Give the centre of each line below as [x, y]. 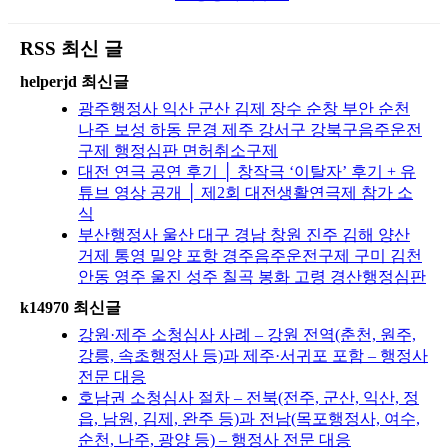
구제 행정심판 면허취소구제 [178, 150]
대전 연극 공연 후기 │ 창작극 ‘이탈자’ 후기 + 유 [247, 171]
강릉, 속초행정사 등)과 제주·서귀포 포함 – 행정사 [253, 355]
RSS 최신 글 [71, 48]
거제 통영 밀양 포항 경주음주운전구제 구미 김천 [250, 255]
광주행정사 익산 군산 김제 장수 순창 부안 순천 [244, 108]
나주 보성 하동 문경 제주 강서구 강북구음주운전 [250, 129]
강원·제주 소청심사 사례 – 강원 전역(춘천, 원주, [247, 334]
